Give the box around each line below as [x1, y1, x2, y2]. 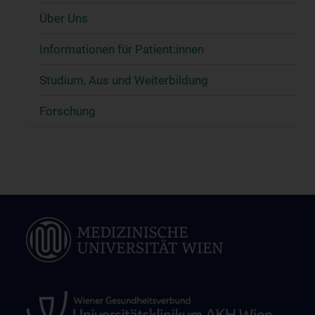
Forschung [39, 103, 96, 118]
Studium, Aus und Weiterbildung [39, 72, 208, 87]
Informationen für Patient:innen [39, 41, 204, 56]
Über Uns [39, 11, 88, 25]
